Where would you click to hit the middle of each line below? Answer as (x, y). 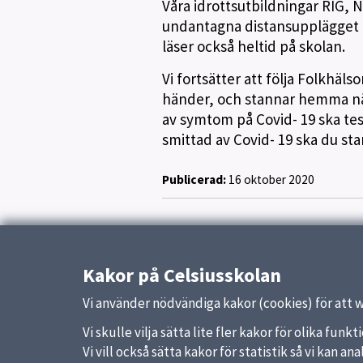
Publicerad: (194, 179)
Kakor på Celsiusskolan (182, 275)
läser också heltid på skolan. (256, 46)
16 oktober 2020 (270, 179)
